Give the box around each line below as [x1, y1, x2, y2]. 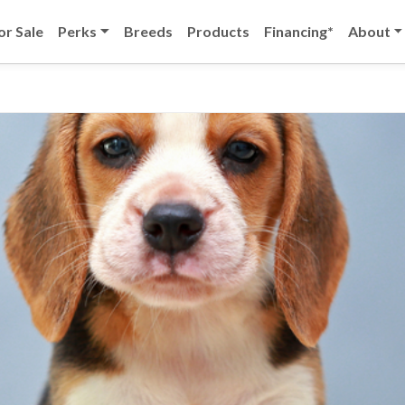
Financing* [263, 23, 334, 40]
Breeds [123, 23, 173, 40]
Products [186, 23, 250, 40]
